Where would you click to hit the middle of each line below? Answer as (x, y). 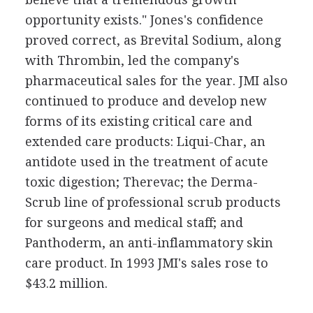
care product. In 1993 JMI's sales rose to (146, 263)
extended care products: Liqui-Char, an (145, 141)
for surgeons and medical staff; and (134, 222)
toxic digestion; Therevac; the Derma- (141, 182)
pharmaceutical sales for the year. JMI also (156, 80)
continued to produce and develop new (146, 101)
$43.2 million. (66, 283)
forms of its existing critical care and (138, 121)
